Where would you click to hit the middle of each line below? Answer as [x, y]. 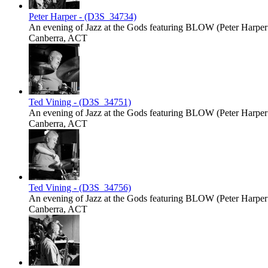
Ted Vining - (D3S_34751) [80, 102]
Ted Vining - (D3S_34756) [80, 188]
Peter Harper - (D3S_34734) [83, 17]
